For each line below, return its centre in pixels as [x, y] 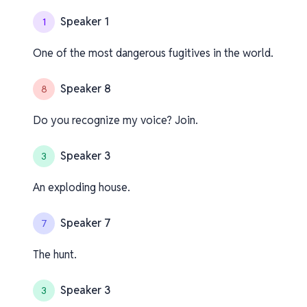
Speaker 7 [86, 223]
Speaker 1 [85, 22]
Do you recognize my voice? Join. [115, 120]
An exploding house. [82, 187]
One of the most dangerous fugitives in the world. [153, 53]
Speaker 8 [86, 89]
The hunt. [55, 255]
